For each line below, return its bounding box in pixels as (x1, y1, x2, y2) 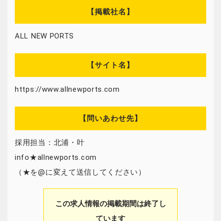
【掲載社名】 (87, 7, 134, 16)
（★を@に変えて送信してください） (15, 168, 146, 177)
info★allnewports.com (15, 153, 97, 162)
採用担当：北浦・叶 (15, 138, 85, 147)
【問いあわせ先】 (79, 114, 142, 123)
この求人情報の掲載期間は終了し (55, 199, 166, 208)
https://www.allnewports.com (15, 85, 120, 94)
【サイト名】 (87, 61, 134, 70)
